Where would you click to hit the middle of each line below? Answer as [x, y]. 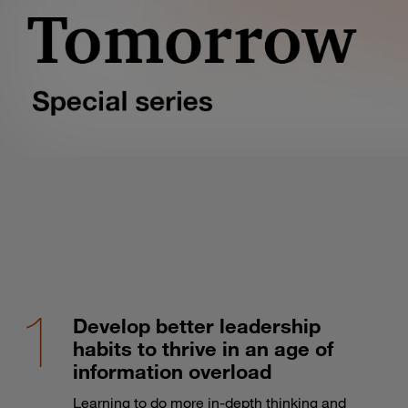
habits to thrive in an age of [203, 348]
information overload [172, 371]
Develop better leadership [197, 325]
